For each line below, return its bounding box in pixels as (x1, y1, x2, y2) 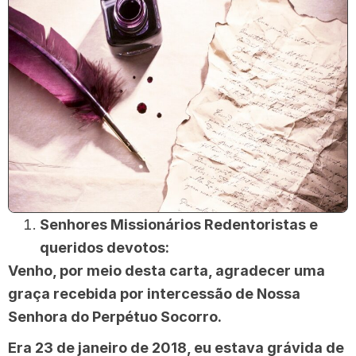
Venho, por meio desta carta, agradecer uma (8, 262, 325, 280)
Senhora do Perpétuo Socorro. (8, 308, 222, 326)
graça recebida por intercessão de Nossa (8, 285, 300, 303)
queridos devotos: (40, 239, 169, 257)
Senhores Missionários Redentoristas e (40, 216, 318, 234)
